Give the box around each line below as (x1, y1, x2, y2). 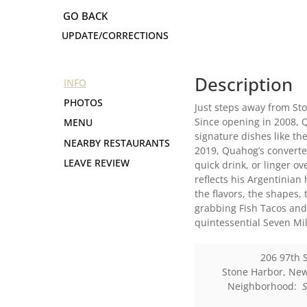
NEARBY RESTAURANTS (64, 136, 170, 150)
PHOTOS (64, 96, 103, 110)
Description (195, 72, 293, 97)
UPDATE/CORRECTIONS (62, 29, 169, 42)
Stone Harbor (221, 265, 283, 279)
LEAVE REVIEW (64, 156, 130, 170)
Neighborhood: (227, 280, 302, 293)
